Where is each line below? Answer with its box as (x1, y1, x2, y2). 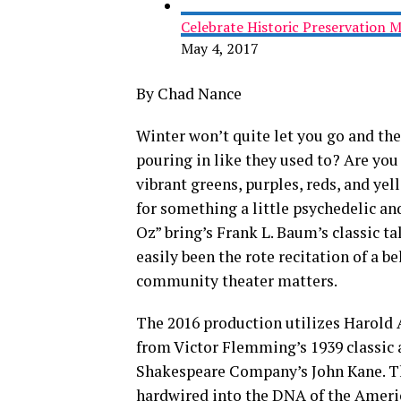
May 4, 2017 (181, 38, 259, 58)
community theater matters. (136, 270, 337, 291)
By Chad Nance (136, 83, 242, 104)
